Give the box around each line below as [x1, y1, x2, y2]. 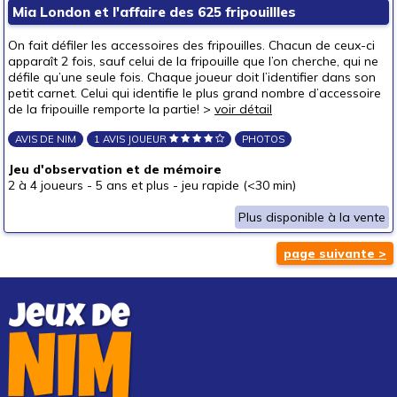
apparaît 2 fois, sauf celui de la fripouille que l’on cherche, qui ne [8, 53, 378, 69]
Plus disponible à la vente [238, 209, 385, 225]
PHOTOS [242, 133, 284, 145]
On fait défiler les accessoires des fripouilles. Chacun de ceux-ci [8, 37, 375, 53]
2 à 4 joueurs [8, 177, 83, 193]
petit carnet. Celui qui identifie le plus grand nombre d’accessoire [8, 85, 381, 101]
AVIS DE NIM [15, 133, 76, 145]
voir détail [214, 101, 272, 117]
